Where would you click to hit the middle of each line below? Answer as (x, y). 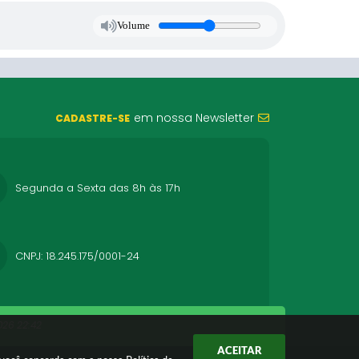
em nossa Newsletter (194, 118)
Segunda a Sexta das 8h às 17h (98, 188)
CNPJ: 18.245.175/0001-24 (77, 256)
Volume (133, 25)
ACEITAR (239, 350)
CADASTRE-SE (93, 118)
